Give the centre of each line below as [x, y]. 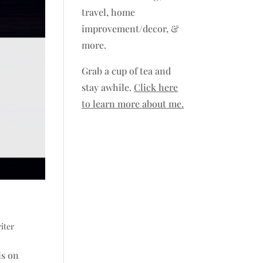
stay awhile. [108, 87]
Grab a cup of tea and [127, 71]
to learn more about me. [133, 104]
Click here [156, 87]
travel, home [109, 12]
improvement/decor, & [131, 29]
